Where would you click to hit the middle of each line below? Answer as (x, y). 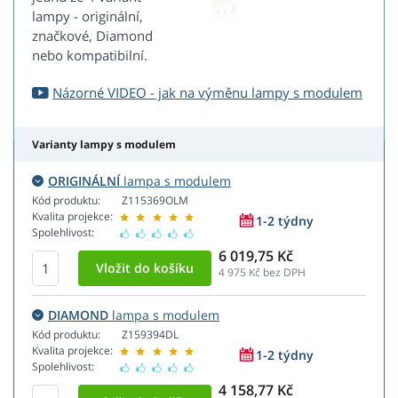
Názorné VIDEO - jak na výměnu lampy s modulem (207, 93)
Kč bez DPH (276, 273)
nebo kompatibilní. (90, 56)
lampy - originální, (88, 16)
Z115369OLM (155, 201)
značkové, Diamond (92, 36)
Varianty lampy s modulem (104, 145)
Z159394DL (150, 335)
